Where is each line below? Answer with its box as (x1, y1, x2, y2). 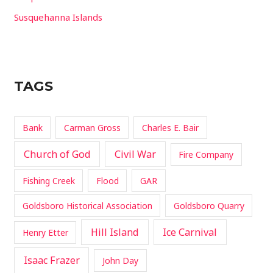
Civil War (114, 147, 156, 161)
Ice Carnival (163, 225, 218, 239)
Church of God (23, 147, 91, 161)
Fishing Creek (22, 175, 75, 187)
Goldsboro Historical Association (22, 200, 152, 212)
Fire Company (179, 148, 234, 160)
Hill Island (90, 225, 139, 239)
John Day (102, 255, 138, 267)
